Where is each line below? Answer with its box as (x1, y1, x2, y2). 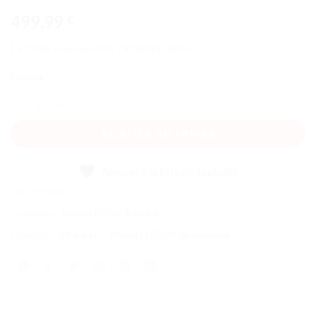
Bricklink (125, 207, 159, 219)
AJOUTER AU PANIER (99, 126, 217, 140)
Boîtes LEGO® (61, 207, 121, 219)
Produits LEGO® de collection (109, 229, 229, 241)
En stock (11, 71, 44, 83)
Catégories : (11, 207, 61, 219)
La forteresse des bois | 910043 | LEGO (11, 41, 198, 55)
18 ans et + (59, 229, 105, 241)
